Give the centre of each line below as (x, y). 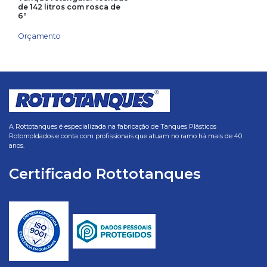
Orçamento (39, 36)
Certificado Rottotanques (105, 173)
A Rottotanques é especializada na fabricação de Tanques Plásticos (113, 126)
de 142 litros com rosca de (69, 7)
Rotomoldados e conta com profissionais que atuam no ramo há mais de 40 (125, 136)
